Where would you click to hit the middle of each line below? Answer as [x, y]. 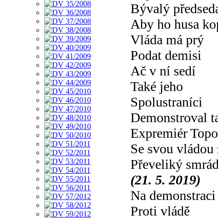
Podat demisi [166, 55]
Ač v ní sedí [163, 71]
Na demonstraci [173, 195]
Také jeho [157, 86]
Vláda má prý [167, 39]
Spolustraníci [166, 102]
